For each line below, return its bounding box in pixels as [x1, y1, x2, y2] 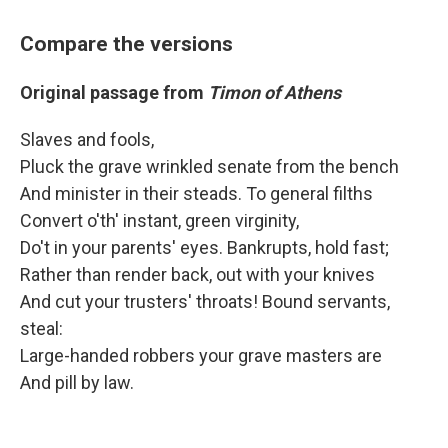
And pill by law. [20, 372, 134, 394]
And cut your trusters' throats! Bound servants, [20, 291, 390, 313]
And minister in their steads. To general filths [20, 183, 373, 205]
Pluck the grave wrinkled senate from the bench [20, 156, 410, 178]
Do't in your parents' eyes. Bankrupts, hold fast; [20, 237, 389, 259]
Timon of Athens [208, 82, 341, 104]
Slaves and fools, [20, 129, 165, 151]
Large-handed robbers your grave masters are [20, 345, 393, 367]
